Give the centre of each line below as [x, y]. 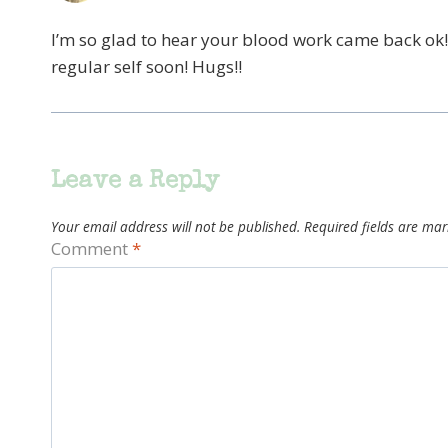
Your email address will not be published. [175, 226]
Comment [91, 249]
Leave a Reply [135, 182]
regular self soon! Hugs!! [146, 67]
